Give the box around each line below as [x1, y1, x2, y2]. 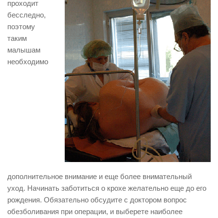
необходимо [7, 57, 48, 66]
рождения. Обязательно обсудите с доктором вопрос [7, 196, 187, 204]
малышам [7, 46, 40, 54]
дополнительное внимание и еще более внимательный [7, 172, 192, 181]
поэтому [7, 22, 35, 31]
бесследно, [7, 11, 46, 19]
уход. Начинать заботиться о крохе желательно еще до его [7, 184, 206, 192]
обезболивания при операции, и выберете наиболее [7, 207, 182, 216]
